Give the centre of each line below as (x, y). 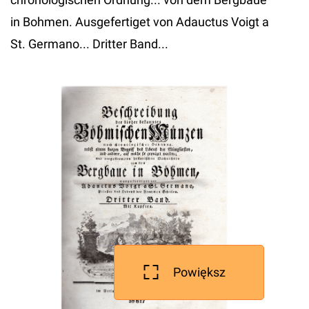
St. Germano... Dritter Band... (89, 44)
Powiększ (199, 272)
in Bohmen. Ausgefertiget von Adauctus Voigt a (140, 22)
